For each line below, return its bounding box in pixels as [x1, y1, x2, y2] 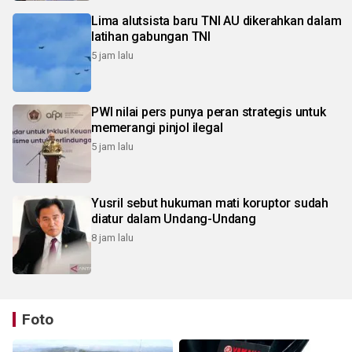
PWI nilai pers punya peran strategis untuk [91, 104, 326, 120]
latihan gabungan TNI [91, 29, 211, 45]
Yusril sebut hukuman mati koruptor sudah [91, 196, 328, 211]
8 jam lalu [91, 232, 134, 244]
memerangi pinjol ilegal [91, 120, 223, 136]
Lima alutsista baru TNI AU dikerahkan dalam [91, 13, 342, 29]
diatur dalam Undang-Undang [91, 211, 256, 227]
